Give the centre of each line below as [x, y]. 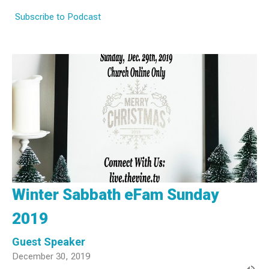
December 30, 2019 [51, 256]
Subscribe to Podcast [58, 17]
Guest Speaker [49, 241]
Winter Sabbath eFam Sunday [115, 194]
